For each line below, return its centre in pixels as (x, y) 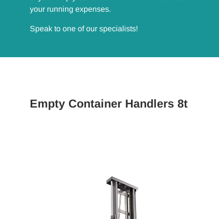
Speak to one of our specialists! (84, 29)
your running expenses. (71, 9)
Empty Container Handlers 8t (109, 104)
